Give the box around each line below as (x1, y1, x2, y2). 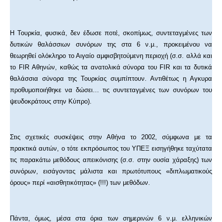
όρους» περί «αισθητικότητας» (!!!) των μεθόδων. (10, 179, 150, 187)
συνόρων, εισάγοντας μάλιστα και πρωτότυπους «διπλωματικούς (10, 167, 212, 175)
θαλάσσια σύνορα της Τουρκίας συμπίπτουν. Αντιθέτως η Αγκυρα (10, 75, 212, 83)
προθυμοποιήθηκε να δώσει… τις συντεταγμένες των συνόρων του (10, 86, 212, 94)
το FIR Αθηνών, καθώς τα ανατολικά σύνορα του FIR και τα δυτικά (10, 63, 212, 71)
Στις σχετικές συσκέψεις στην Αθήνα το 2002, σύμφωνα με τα (10, 133, 212, 141)
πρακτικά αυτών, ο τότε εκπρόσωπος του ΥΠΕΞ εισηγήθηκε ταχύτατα (10, 145, 212, 153)
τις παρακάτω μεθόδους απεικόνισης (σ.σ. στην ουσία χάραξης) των (10, 156, 212, 164)
